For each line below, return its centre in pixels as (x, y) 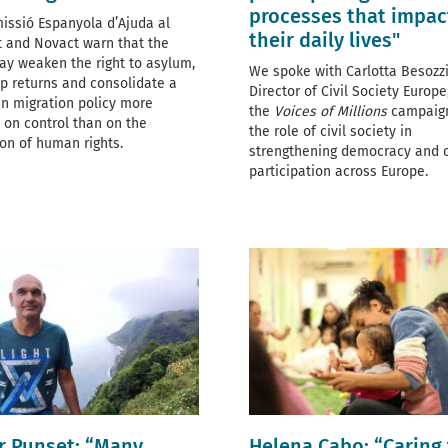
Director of (285, 92)
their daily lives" (324, 40)
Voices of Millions (330, 112)
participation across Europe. (338, 172)
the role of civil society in (330, 132)
